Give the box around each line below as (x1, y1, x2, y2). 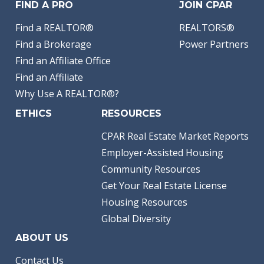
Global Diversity (101, 212, 171, 225)
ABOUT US (15, 232, 68, 243)
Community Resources (101, 162, 200, 176)
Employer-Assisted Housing (101, 146, 223, 159)
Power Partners (179, 38, 249, 51)
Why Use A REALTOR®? (15, 87, 119, 101)
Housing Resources (101, 195, 187, 209)
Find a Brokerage (15, 38, 91, 51)
